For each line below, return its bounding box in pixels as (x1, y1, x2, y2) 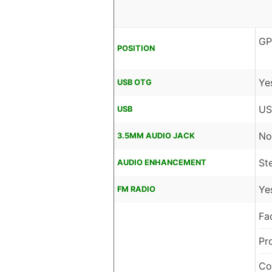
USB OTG (117, 78, 152, 87)
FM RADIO (117, 185, 155, 194)
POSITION (117, 44, 155, 53)
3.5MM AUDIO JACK (117, 131, 195, 141)
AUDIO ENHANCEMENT (117, 158, 206, 168)
